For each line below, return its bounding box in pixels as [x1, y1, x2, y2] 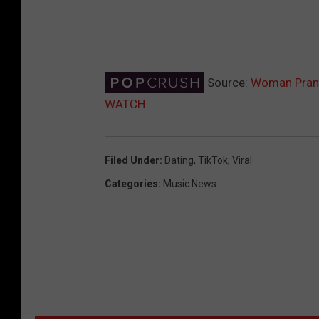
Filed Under [105, 154, 159, 166]
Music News [163, 177, 216, 189]
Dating [164, 154, 194, 166]
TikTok [198, 154, 228, 166]
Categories [105, 177, 158, 189]
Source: [204, 75, 251, 90]
